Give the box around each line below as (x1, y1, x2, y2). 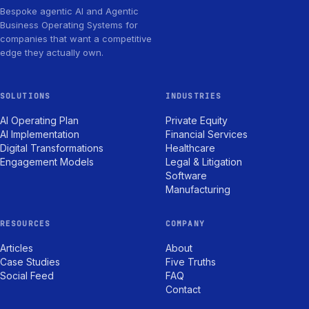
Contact (166, 283, 201, 296)
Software (166, 170, 207, 182)
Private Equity (166, 114, 228, 127)
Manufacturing (166, 183, 230, 196)
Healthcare (166, 142, 215, 154)
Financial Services (166, 128, 248, 141)
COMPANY (166, 219, 205, 229)
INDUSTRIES (166, 91, 221, 101)
